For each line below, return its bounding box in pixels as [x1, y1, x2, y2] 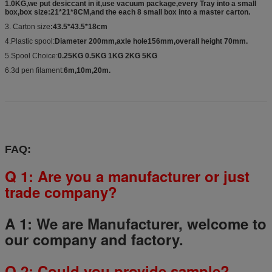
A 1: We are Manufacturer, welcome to [5, 212, 267, 234]
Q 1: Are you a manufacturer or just [5, 165, 250, 186]
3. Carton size [5, 22, 50, 31]
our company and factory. [5, 228, 183, 250]
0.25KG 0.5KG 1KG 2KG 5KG [58, 51, 157, 60]
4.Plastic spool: [5, 36, 55, 46]
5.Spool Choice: [5, 51, 58, 60]
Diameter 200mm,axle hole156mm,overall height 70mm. [55, 36, 248, 46]
